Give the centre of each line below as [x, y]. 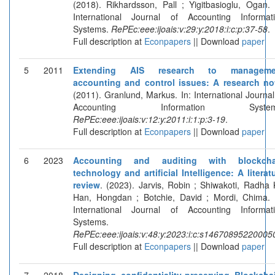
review [87, 184]
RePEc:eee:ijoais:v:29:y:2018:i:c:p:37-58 [189, 29]
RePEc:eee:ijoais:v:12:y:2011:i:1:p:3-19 [149, 119]
